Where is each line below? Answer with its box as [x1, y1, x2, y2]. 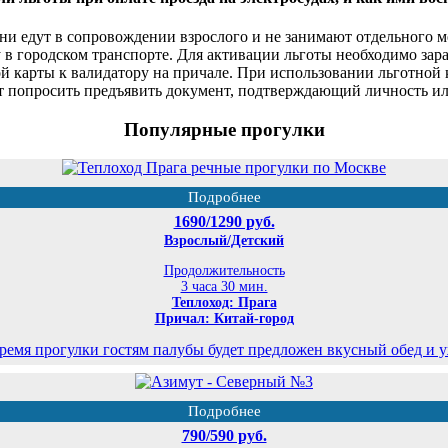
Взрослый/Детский [164, 233, 284, 249]
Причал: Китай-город [154, 311, 294, 327]
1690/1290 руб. [173, 213, 275, 231]
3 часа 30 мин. [180, 279, 268, 295]
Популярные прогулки [123, 118, 325, 140]
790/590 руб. [181, 427, 267, 445]
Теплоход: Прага [171, 295, 277, 311]
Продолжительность [163, 263, 285, 279]
